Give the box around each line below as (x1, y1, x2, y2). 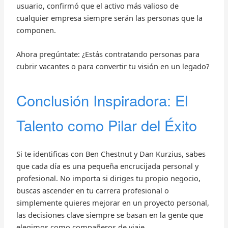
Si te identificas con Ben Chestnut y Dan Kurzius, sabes (16, 149, 206, 159)
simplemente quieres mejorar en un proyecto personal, (16, 197, 209, 208)
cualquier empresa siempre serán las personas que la (16, 13, 203, 23)
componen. (16, 25, 56, 36)
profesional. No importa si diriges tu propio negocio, (16, 173, 201, 184)
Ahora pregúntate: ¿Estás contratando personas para (16, 49, 199, 60)
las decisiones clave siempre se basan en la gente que (16, 210, 203, 220)
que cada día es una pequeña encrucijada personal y (16, 161, 198, 172)
